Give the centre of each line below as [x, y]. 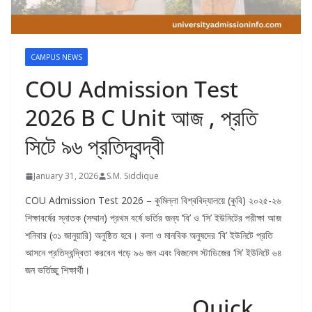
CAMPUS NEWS [56, 57]
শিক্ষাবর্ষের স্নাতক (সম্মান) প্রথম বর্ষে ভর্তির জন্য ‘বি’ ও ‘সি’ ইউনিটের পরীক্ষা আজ [153, 218]
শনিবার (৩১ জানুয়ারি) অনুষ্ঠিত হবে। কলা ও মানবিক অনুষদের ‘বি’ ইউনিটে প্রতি [149, 235]
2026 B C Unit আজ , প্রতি [141, 118]
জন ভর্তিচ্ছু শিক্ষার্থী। [57, 270]
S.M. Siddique [133, 176]
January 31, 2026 [66, 176]
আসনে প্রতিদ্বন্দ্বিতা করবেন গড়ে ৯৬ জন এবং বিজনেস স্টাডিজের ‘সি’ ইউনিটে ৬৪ [154, 253]
